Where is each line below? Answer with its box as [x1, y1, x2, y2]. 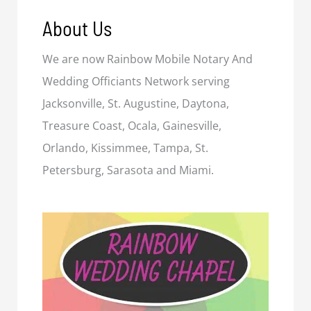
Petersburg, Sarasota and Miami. [42, 162, 215, 178]
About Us [42, 16, 112, 41]
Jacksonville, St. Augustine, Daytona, [42, 96, 230, 112]
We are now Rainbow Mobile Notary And [42, 51, 253, 67]
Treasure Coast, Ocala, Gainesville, [42, 118, 222, 134]
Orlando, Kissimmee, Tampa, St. [42, 140, 209, 156]
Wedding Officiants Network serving [42, 74, 230, 90]
